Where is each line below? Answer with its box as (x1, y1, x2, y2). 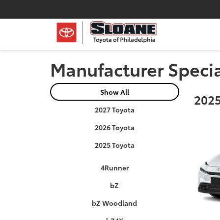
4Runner (100, 163, 129, 172)
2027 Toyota (94, 105, 135, 114)
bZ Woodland (92, 198, 137, 208)
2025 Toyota (94, 140, 135, 150)
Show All (100, 87, 129, 97)
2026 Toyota (94, 122, 135, 132)
